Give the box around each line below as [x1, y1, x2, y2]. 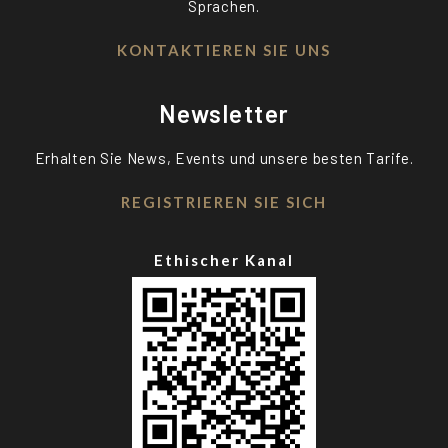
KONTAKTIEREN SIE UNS [117, 41, 331, 59]
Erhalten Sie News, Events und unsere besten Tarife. [34, 149, 414, 167]
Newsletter [158, 99, 290, 128]
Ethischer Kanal [154, 251, 294, 269]
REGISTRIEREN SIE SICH [121, 193, 327, 211]
